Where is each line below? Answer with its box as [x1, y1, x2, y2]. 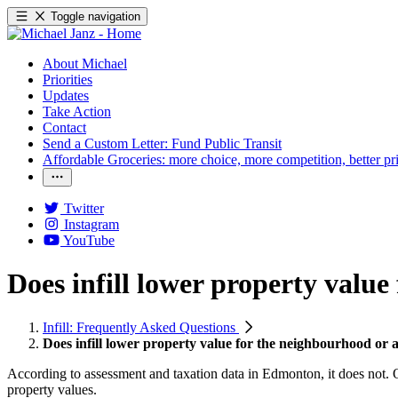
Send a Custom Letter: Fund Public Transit [43, 136, 282, 151]
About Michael [43, 56, 127, 71]
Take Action [43, 104, 111, 119]
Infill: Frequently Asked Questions [43, 319, 239, 335]
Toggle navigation [51, 10, 141, 23]
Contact [43, 120, 86, 135]
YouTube [63, 233, 115, 248]
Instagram [64, 217, 119, 232]
